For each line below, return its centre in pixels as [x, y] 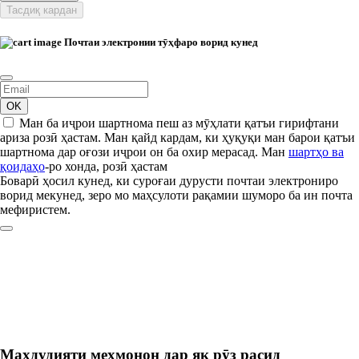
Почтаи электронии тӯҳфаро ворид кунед [160, 42]
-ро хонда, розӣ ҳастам [106, 167]
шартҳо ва [316, 152]
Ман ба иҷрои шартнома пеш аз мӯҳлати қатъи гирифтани [179, 123]
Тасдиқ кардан [42, 10]
